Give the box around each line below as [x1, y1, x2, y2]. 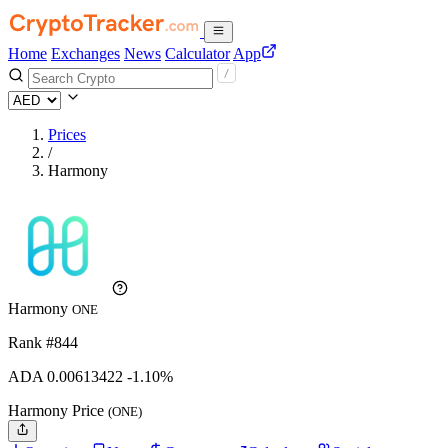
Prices [48, 126, 86, 143]
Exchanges [51, 45, 120, 62]
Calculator [165, 45, 230, 62]
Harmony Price [8, 402, 108, 419]
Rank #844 [8, 334, 78, 351]
